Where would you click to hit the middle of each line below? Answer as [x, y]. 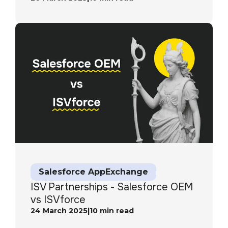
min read [116, 210]
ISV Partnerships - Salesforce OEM [112, 187]
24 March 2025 [59, 210]
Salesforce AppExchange [93, 172]
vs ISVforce [58, 199]
